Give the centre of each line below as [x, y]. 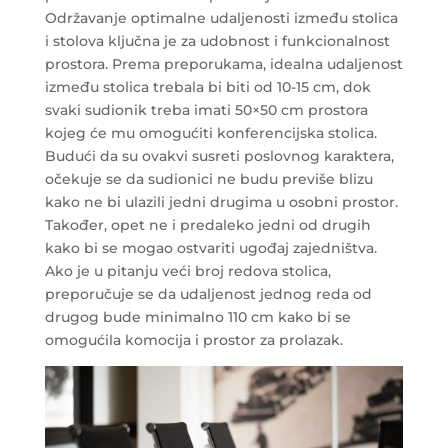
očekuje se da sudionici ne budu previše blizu [208, 179]
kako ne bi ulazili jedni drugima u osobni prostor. [221, 202]
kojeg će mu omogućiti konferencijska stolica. [210, 133]
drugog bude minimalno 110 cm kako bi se [197, 317]
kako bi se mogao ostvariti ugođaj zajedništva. [210, 248]
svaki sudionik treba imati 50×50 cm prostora [206, 110]
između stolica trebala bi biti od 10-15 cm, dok [207, 87]
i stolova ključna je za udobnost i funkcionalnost [217, 41]
